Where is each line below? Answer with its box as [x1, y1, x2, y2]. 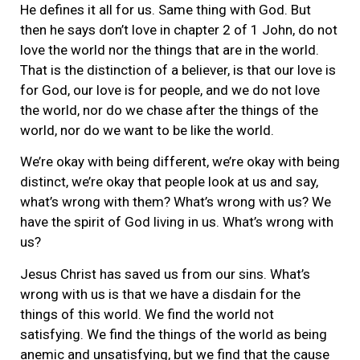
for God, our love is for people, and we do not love [20, 81, 320, 98]
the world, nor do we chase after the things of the [20, 101, 318, 118]
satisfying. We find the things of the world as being [20, 325, 327, 342]
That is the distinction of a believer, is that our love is [20, 61, 336, 78]
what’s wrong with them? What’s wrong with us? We [20, 194, 331, 211]
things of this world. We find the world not [20, 305, 274, 322]
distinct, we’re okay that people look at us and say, [20, 174, 318, 190]
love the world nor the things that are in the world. [20, 41, 319, 58]
